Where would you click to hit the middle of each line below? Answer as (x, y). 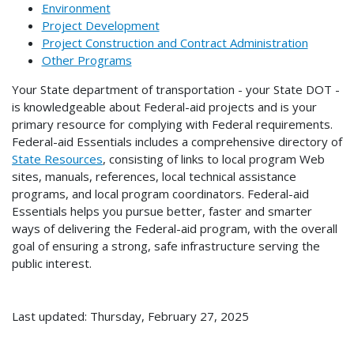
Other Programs (87, 60)
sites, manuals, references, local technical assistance (154, 176)
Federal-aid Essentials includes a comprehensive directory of (177, 141)
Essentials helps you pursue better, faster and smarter (162, 211)
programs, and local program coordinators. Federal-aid (160, 193)
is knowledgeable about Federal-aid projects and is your (164, 106)
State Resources (57, 158)
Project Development (100, 25)
